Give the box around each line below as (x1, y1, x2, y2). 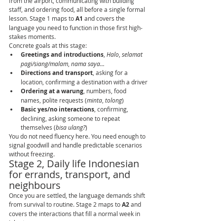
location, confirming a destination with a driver (21, 78, 147, 86)
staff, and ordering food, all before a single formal (9, 5, 147, 13)
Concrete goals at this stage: (9, 41, 87, 49)
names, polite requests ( (21, 96, 87, 104)
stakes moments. (9, 33, 56, 40)
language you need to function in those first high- (9, 24, 143, 32)
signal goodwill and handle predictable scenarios (9, 141, 144, 149)
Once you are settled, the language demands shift (9, 191, 147, 199)
